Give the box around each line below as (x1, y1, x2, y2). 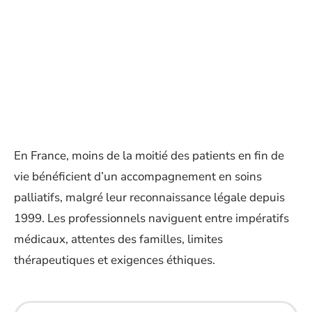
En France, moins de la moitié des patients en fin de (14, 148, 284, 164)
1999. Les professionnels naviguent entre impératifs (14, 210, 289, 226)
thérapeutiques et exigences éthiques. (14, 252, 215, 268)
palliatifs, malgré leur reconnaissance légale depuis (14, 189, 285, 205)
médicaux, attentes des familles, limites (14, 231, 223, 247)
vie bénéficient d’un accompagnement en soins (14, 169, 262, 185)
